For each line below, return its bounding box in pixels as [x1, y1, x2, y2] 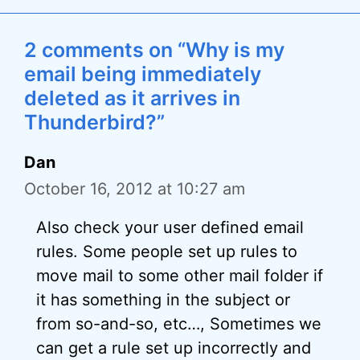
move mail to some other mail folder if [36, 266, 323, 285]
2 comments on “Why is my [24, 38, 284, 62]
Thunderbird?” [24, 110, 165, 134]
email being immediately [24, 62, 261, 86]
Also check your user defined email [36, 218, 304, 237]
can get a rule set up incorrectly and [36, 338, 311, 358]
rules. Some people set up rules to [36, 242, 297, 261]
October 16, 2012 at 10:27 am [24, 179, 245, 198]
